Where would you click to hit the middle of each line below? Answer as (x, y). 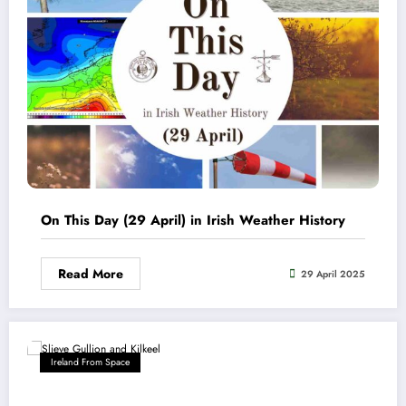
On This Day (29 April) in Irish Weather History (193, 221)
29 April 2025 (333, 274)
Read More (91, 274)
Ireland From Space (90, 362)
